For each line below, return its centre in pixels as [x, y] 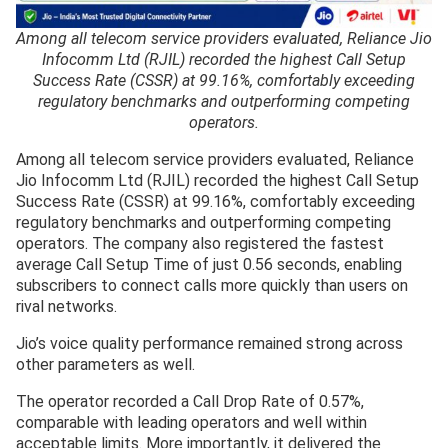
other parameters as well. [105, 364]
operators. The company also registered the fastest [200, 243]
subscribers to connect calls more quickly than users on [212, 285]
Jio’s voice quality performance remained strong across [209, 343]
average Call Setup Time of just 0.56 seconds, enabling [209, 264]
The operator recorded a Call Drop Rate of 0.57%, [190, 401]
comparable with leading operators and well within [191, 422]
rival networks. [66, 306]
